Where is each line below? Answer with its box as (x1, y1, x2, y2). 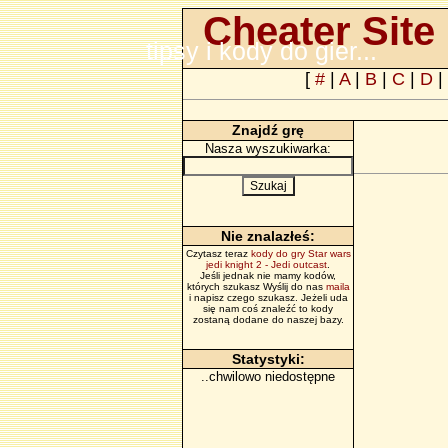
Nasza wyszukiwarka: (205, 141, 331, 156)
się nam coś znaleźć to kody (203, 303, 333, 314)
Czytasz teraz (185, 248, 251, 259)
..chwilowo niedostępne (201, 369, 335, 384)
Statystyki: (231, 351, 305, 367)
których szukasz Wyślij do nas (186, 281, 326, 292)
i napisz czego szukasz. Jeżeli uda (188, 292, 348, 303)
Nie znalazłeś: (221, 228, 315, 244)
